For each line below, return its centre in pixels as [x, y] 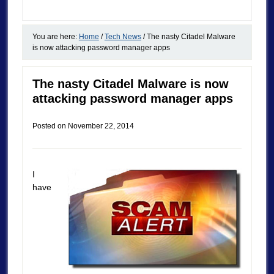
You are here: [55, 36]
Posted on [50, 126]
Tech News [123, 36]
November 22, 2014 [101, 126]
